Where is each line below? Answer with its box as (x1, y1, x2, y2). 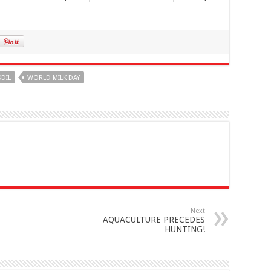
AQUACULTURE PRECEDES (103, 215, 205, 225)
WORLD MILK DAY (27, 73, 80, 82)
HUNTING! (165, 224, 205, 235)
